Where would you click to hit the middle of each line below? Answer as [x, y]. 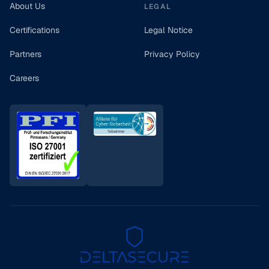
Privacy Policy [172, 54]
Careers [24, 78]
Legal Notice [168, 30]
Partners [26, 54]
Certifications [35, 30]
